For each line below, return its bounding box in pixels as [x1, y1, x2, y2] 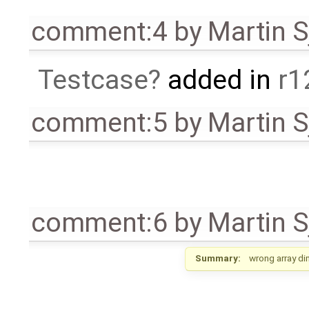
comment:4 [31, 16, 168, 48]
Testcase [37, 64, 148, 97]
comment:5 [31, 107, 168, 139]
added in [160, 64, 278, 97]
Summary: [195, 252, 241, 263]
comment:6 [31, 207, 168, 239]
